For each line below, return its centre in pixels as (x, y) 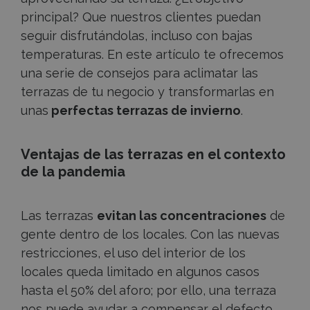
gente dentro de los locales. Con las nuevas (150, 235)
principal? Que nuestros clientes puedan (141, 17)
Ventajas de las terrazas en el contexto (153, 154)
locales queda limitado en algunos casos (140, 272)
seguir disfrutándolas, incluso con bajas (137, 36)
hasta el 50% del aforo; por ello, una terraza (148, 291)
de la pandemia (73, 171)
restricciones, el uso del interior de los (133, 253)
